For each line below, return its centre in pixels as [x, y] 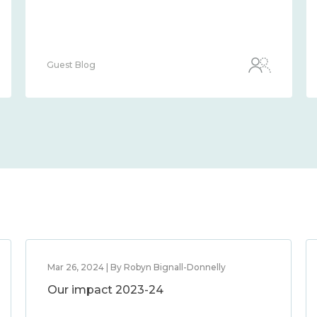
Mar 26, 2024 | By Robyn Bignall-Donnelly [136, 267]
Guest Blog [71, 65]
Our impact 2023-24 [105, 290]
